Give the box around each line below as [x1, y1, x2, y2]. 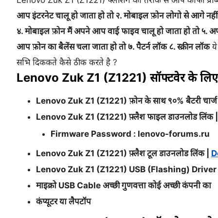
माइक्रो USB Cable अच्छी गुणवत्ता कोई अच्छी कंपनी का [36, 181, 211, 190]
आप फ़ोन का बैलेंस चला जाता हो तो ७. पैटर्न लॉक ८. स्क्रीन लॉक [16, 42, 210, 52]
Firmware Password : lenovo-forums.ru [50, 129, 210, 139]
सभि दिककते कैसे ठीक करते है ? [16, 57, 117, 67]
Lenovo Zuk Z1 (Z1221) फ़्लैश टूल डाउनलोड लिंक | [36, 148, 211, 158]
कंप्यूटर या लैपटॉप [36, 197, 91, 206]
